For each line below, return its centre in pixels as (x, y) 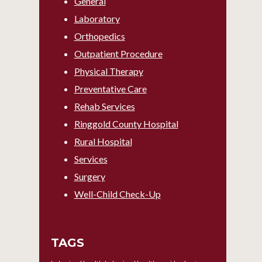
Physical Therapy (108, 71)
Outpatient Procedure (118, 54)
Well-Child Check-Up (117, 194)
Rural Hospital (103, 142)
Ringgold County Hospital (126, 124)
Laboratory (97, 19)
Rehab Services (104, 106)
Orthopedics (99, 36)
